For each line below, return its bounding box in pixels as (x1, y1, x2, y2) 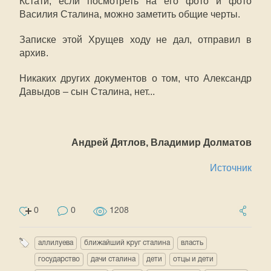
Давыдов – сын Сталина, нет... (19, 87, 155, 97)
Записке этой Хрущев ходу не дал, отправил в (19, 34, 252, 45)
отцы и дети (173, 256, 214, 263)
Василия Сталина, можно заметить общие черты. (19, 9, 240, 19)
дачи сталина (91, 256, 135, 263)
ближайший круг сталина (84, 240, 170, 246)
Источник (210, 163, 252, 173)
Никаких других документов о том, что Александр (19, 73, 252, 83)
